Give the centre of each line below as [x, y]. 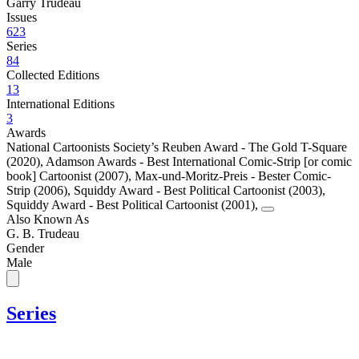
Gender [25, 248]
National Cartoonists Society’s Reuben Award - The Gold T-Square [177, 147]
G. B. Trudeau [43, 233]
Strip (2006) [37, 190]
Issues [22, 17]
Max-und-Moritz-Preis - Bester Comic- [233, 175]
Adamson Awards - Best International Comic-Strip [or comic [199, 161]
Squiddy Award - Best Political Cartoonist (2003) [198, 190]
